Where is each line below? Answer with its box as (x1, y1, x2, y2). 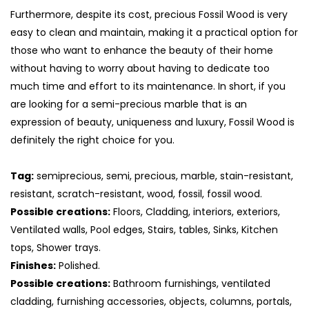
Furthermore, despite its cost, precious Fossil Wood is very (10, 8, 288, 22)
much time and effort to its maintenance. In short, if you (10, 79, 286, 94)
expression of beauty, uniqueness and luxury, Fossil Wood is (10, 115, 295, 130)
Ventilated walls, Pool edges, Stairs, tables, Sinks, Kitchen (10, 223, 278, 237)
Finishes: (10, 259, 56, 273)
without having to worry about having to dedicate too (10, 61, 270, 76)
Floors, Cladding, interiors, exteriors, (110, 205, 280, 219)
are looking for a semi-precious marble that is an (10, 97, 247, 112)
